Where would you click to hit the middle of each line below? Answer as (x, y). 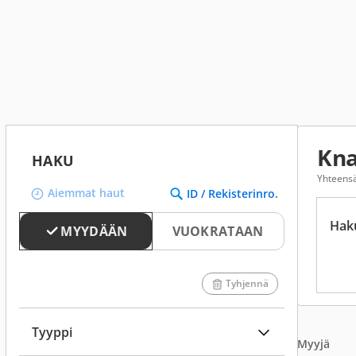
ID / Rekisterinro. (232, 193)
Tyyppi (52, 332)
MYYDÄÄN (94, 231)
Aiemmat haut (86, 193)
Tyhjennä (247, 283)
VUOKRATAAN (218, 231)
